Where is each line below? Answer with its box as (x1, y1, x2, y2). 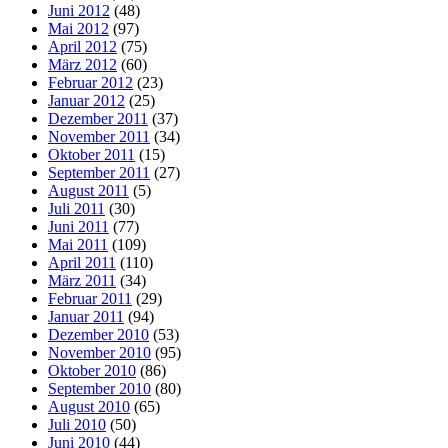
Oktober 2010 (48, 361, 136, 379)
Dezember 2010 (48, 325, 149, 343)
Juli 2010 (48, 415, 106, 433)
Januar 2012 (48, 91, 125, 109)
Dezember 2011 (48, 109, 148, 127)
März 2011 (48, 271, 116, 289)
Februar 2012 (48, 73, 133, 91)
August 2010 (48, 397, 130, 415)
